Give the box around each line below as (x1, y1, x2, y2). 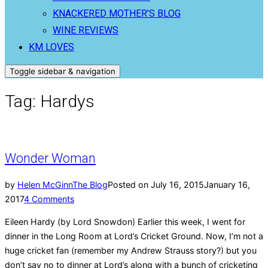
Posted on (108, 179, 148, 190)
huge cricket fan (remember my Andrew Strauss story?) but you (5, 245, 257, 256)
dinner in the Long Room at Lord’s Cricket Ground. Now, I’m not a (5, 231, 263, 242)
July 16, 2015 (151, 179, 204, 190)
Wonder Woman (5, 151, 96, 166)
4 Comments (24, 193, 74, 204)
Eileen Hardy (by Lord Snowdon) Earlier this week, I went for (5, 217, 245, 227)
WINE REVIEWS (53, 24, 118, 36)
